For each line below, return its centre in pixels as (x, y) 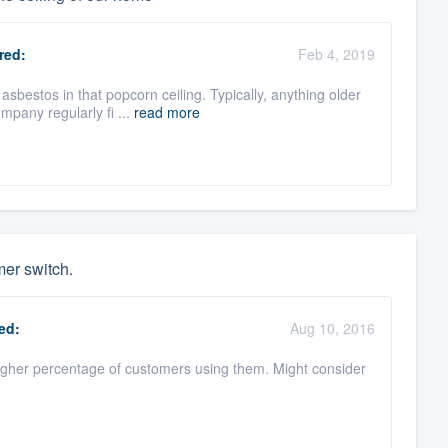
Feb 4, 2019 (336, 54)
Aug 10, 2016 (332, 328)
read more (166, 112)
